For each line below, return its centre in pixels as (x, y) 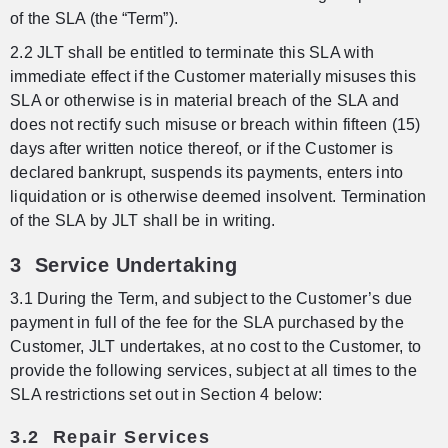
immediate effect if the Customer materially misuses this (213, 77)
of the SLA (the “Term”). (94, 19)
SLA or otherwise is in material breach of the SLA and (205, 101)
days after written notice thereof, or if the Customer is (201, 149)
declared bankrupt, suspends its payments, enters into (207, 173)
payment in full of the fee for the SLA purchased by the (207, 323)
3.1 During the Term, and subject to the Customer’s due (211, 299)
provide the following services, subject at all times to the (213, 371)
